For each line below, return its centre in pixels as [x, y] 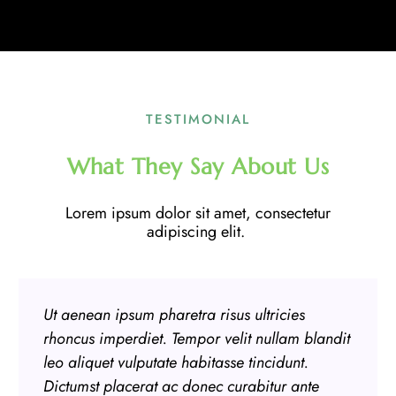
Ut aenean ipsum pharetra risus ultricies [174, 315]
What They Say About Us [198, 166]
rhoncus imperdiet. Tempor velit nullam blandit [196, 339]
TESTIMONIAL [198, 119]
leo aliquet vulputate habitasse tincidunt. [175, 363]
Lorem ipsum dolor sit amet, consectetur [198, 213]
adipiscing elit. [198, 231]
